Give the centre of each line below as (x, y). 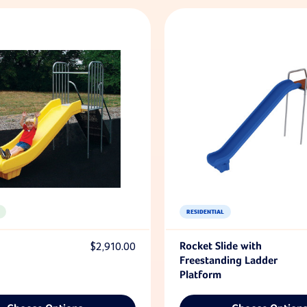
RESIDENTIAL (205, 211)
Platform (200, 275)
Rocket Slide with (220, 247)
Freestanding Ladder (228, 261)
